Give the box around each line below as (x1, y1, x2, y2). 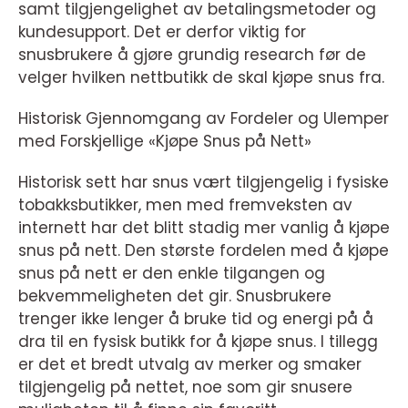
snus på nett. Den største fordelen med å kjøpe (18, 240, 389, 262)
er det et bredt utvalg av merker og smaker (18, 353, 362, 376)
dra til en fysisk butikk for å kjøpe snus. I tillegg (18, 331, 378, 353)
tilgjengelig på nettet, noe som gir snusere (18, 376, 352, 399)
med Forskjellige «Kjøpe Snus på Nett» (18, 130, 311, 153)
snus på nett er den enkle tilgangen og (18, 262, 325, 285)
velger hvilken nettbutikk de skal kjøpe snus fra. (18, 66, 384, 89)
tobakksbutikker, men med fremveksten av (18, 194, 352, 217)
